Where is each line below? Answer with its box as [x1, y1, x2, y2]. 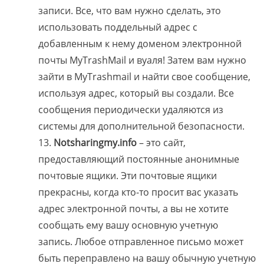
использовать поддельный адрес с [38, 21, 197, 34]
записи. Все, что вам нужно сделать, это [38, 4, 221, 18]
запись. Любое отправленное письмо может [38, 235, 243, 249]
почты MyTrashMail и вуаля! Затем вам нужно [38, 54, 246, 67]
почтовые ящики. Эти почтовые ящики [38, 169, 217, 183]
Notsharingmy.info [54, 136, 137, 150]
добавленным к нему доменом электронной [38, 37, 242, 51]
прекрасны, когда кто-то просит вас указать [38, 186, 238, 199]
